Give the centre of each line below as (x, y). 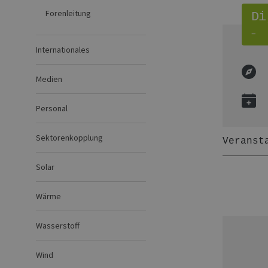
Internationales (63, 50)
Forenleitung (68, 13)
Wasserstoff (58, 226)
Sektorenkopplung (69, 138)
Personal (52, 108)
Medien (49, 79)
